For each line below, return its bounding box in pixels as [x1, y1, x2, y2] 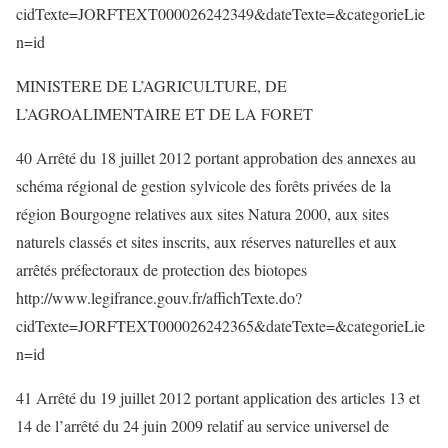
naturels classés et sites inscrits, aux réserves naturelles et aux [16, 231, 397, 252]
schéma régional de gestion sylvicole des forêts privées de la [16, 175, 391, 196]
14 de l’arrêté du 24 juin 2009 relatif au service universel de [16, 415, 389, 436]
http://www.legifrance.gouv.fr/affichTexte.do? [16, 287, 302, 308]
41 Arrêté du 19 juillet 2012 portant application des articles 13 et [16, 387, 420, 408]
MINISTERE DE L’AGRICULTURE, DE [16, 75, 287, 96]
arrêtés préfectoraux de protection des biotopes [16, 259, 307, 280]
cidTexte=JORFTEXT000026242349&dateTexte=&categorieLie [16, 3, 425, 24]
